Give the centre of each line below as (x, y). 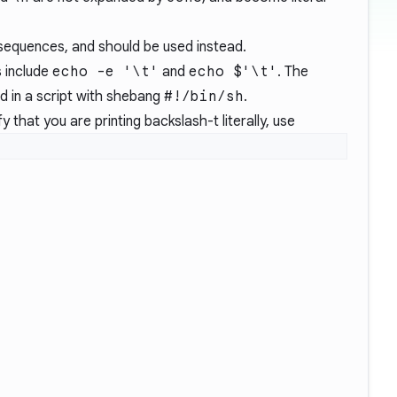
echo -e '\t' (105, 72)
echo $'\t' (233, 72)
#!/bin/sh (204, 97)
